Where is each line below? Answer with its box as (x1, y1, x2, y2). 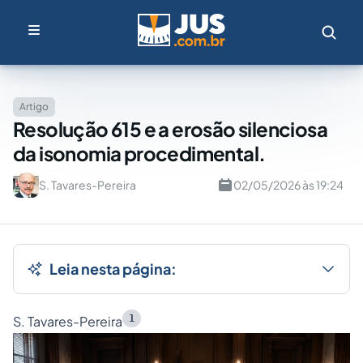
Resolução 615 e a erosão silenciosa (13, 117, 327, 141)
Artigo (19, 100, 49, 113)
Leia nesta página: (49, 259, 177, 278)
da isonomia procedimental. (13, 141, 266, 165)
